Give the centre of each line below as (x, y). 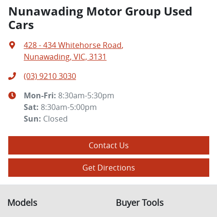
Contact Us (109, 146)
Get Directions (109, 168)
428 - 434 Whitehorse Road (73, 45)
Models (22, 203)
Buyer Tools (140, 203)
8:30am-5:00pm (69, 107)
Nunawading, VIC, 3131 (65, 57)
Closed (55, 119)
